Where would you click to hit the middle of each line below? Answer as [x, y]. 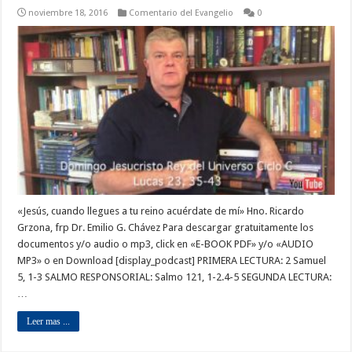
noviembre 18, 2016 [68, 13]
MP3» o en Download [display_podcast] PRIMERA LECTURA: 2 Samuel [172, 260]
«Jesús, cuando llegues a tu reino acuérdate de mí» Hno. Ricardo [161, 211]
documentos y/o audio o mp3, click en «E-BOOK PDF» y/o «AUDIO [166, 244]
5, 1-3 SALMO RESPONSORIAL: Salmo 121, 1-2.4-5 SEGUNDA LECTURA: [175, 277]
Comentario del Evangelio [181, 13]
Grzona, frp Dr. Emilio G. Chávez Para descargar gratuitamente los [166, 227]
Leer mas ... [49, 321]
